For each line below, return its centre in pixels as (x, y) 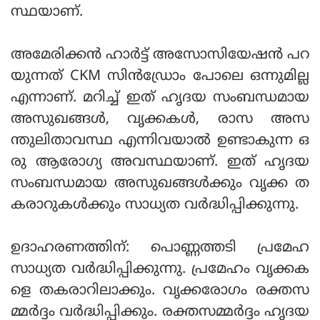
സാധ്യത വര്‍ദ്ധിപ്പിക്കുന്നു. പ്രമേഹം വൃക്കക (160, 270)
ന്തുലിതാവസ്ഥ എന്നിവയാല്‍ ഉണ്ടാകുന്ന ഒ (160, 141)
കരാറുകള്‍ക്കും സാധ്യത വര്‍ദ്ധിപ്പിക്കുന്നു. (155, 206)
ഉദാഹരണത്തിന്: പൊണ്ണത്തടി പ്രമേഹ (160, 249)
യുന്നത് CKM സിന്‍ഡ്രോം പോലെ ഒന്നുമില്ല (160, 77)
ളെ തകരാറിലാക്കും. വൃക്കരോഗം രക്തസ (160, 291)
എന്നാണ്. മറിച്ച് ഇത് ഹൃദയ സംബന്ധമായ (160, 99)
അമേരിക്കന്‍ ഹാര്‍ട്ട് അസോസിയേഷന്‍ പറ (160, 56)
